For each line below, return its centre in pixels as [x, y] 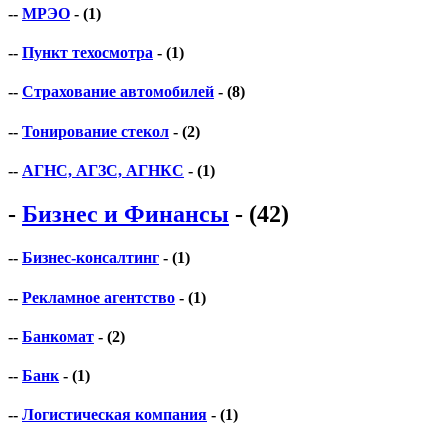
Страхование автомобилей [118, 92]
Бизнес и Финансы [125, 214]
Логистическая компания [114, 415]
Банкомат [58, 336]
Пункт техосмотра [87, 52]
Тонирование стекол [95, 131]
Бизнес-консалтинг [90, 258]
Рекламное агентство [98, 297]
